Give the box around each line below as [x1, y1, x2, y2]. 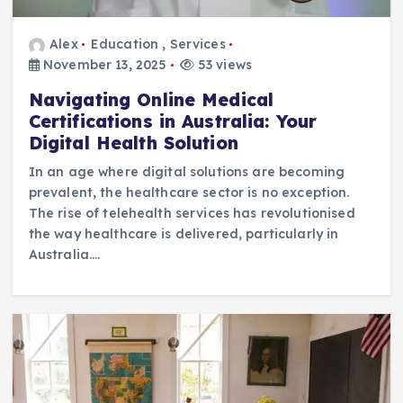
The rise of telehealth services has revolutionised [28, 204, 355, 221]
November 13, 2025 [39, 57, 167, 74]
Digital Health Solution [28, 131, 238, 154]
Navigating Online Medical [28, 88, 274, 111]
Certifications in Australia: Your [28, 110, 318, 132]
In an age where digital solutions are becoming [28, 163, 345, 180]
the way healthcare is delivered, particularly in [28, 225, 339, 242]
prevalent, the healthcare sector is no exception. [28, 184, 350, 201]
